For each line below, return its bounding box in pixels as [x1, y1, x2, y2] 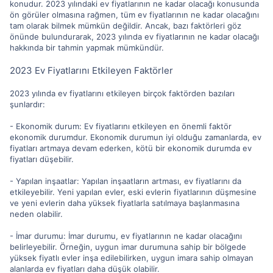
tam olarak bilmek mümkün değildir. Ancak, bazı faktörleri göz [10, 20, 241, 30]
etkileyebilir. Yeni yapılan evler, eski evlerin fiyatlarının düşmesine [10, 186, 257, 197]
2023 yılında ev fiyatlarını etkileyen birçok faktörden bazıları [10, 88, 235, 98]
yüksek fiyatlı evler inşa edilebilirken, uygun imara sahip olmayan [10, 252, 253, 263]
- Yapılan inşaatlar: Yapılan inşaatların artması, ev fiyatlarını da [10, 175, 241, 186]
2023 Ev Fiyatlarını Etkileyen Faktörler [10, 64, 173, 76]
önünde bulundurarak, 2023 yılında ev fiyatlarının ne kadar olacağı [10, 31, 259, 41]
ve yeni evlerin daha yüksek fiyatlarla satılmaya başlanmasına [10, 197, 239, 208]
